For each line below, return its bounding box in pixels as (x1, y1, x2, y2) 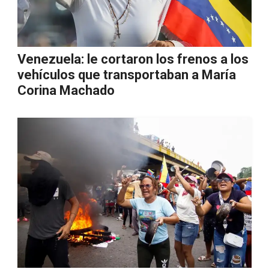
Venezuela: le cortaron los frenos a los (17, 52, 249, 67)
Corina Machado (17, 83, 115, 98)
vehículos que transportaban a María (17, 67, 236, 82)
